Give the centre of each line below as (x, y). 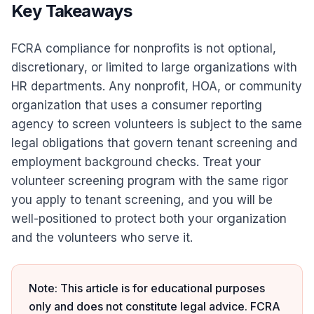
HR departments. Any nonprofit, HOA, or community (157, 86)
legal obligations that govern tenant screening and (154, 143)
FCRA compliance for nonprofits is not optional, (144, 48)
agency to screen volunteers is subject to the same (157, 124)
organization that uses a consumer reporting (137, 105)
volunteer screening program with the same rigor (150, 181)
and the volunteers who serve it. (102, 238)
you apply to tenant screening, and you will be (142, 200)
